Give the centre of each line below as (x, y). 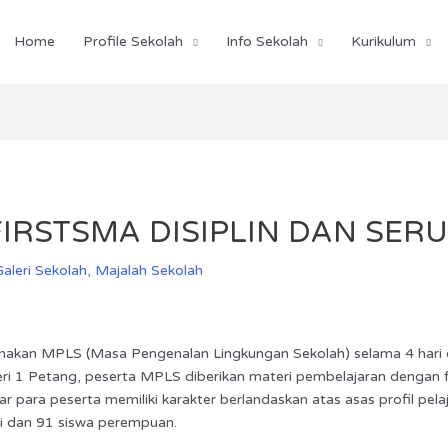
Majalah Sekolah (149, 270)
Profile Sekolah (133, 41)
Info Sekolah (267, 41)
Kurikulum (383, 41)
